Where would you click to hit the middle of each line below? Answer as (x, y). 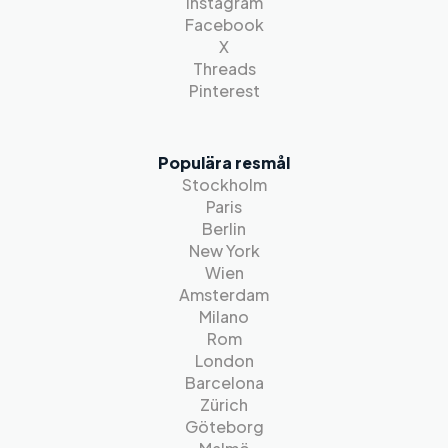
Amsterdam (224, 294)
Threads (224, 68)
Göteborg (224, 426)
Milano (224, 316)
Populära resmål (224, 162)
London (224, 360)
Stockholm (224, 184)
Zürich (224, 404)
